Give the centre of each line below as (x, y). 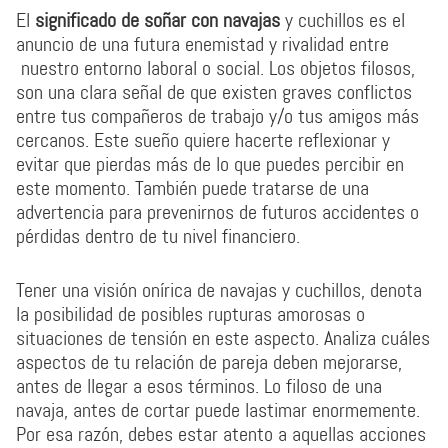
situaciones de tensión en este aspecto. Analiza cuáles (223, 338)
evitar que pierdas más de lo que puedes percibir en (210, 164)
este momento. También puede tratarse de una (192, 188)
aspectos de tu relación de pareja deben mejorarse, (209, 362)
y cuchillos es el (342, 20)
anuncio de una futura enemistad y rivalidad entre (202, 44)
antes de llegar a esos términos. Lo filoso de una (199, 386)
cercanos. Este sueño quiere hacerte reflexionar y (203, 140)
